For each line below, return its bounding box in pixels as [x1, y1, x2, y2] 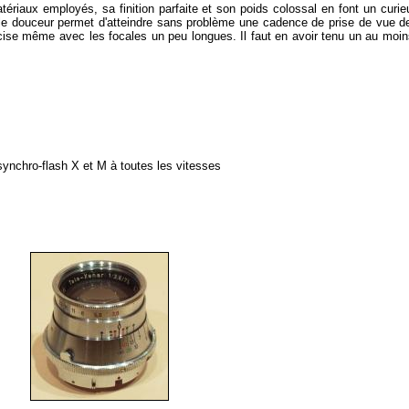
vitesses [176, 159, 221, 173]
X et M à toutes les [68, 159, 176, 173]
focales [109, 29, 148, 43]
